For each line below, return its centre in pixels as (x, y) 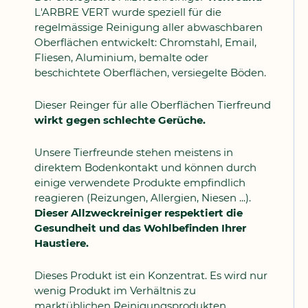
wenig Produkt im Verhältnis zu (115, 290)
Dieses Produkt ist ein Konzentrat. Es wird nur (151, 275)
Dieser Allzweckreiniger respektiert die (139, 213)
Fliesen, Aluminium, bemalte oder (121, 57)
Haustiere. (62, 243)
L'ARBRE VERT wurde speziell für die (128, 12)
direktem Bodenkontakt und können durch (145, 167)
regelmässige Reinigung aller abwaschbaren (148, 27)
